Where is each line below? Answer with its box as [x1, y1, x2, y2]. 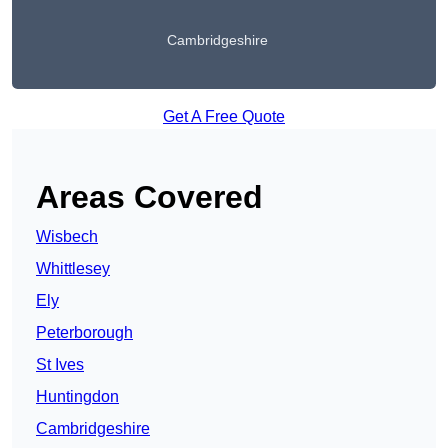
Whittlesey [36, 260, 110, 278]
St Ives [36, 356, 84, 374]
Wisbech [36, 228, 98, 246]
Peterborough [36, 324, 133, 342]
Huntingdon [36, 388, 119, 406]
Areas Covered [36, 179, 263, 216]
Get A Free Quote [163, 108, 285, 126]
